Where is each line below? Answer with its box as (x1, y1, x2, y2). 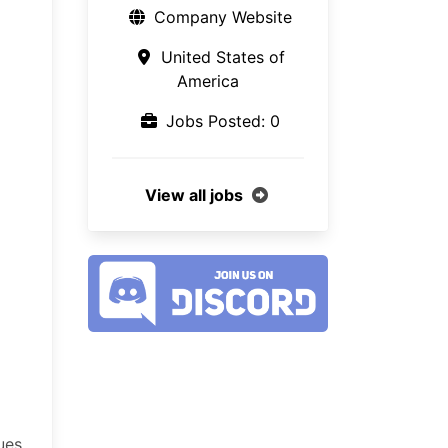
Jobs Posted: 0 (160, 111, 280, 131)
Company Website (153, 7, 292, 27)
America (177, 71, 239, 91)
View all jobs (144, 185, 243, 205)
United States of (155, 47, 285, 67)
